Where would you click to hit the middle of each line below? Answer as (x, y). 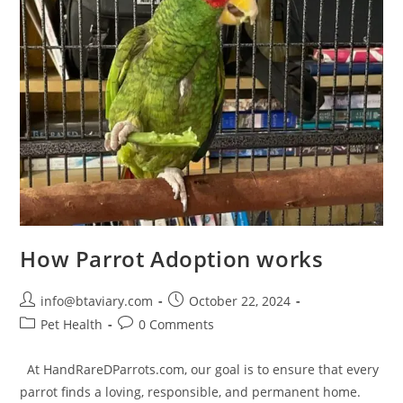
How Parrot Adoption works (172, 259)
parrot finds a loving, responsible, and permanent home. (191, 392)
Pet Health (72, 325)
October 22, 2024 (240, 301)
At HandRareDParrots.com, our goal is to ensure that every (200, 370)
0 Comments (177, 325)
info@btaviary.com (97, 301)
